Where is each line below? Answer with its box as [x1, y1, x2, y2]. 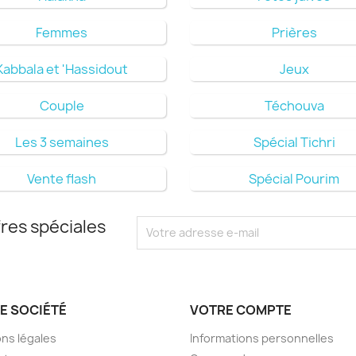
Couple [39, 96, 84, 114]
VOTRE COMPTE [190, 300, 292, 319]
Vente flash [27, 169, 97, 188]
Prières [271, 23, 317, 41]
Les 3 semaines [14, 133, 109, 151]
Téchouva [264, 96, 324, 114]
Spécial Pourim [249, 169, 340, 188]
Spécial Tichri [253, 133, 335, 151]
